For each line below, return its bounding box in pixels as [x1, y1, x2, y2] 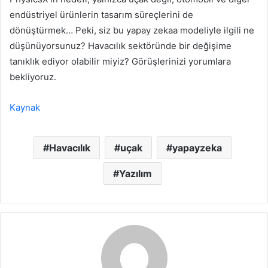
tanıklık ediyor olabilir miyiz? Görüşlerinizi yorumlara [10, 56, 231, 68]
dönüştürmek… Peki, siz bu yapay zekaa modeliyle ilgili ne [10, 25, 254, 36]
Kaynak [10, 102, 40, 114]
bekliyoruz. [10, 71, 56, 83]
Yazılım [119, 167, 152, 180]
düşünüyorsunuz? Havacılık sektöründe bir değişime [10, 40, 232, 52]
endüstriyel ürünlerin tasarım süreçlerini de [10, 9, 193, 21]
